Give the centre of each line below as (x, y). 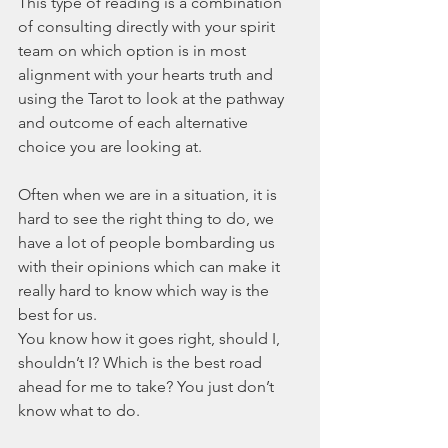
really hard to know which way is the (145, 291)
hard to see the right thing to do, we (148, 219)
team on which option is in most (134, 51)
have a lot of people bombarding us (148, 243)
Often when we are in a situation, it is (149, 195)
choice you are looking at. (112, 147)
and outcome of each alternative (135, 123)
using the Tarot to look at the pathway (153, 99)
